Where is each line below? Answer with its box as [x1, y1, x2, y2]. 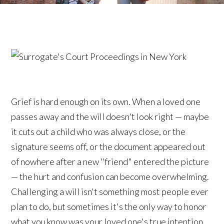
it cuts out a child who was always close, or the [11, 125, 186, 137]
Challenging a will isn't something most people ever [11, 185, 209, 197]
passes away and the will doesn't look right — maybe [11, 110, 209, 122]
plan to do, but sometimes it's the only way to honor [11, 200, 207, 212]
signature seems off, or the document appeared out [11, 140, 206, 152]
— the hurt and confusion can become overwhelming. [11, 170, 209, 182]
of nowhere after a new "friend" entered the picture [11, 155, 209, 167]
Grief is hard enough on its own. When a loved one [11, 95, 201, 107]
